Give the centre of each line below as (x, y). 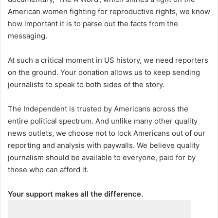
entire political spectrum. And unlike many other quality (103, 121)
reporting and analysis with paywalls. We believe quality (104, 145)
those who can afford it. (48, 169)
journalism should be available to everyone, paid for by (102, 157)
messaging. (27, 36)
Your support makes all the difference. (75, 194)
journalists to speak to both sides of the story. (86, 84)
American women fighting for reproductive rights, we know (109, 11)
